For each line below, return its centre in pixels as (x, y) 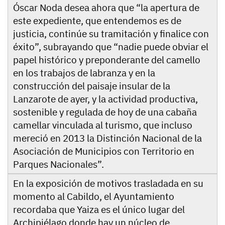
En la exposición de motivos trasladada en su (108, 183)
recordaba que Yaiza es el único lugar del (99, 209)
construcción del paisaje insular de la (92, 86)
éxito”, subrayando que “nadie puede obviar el (111, 46)
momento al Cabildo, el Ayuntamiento (94, 196)
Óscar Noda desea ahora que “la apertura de (106, 7)
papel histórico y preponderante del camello (107, 60)
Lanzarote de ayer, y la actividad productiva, (105, 99)
